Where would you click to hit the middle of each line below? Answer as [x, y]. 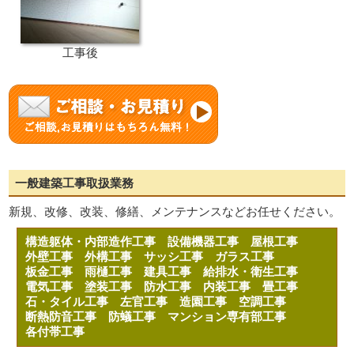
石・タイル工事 [73, 301]
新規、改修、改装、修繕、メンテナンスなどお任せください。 [175, 211]
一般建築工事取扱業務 [75, 183]
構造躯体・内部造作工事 [97, 241]
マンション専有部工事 [233, 316]
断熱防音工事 [67, 316]
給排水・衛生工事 [257, 271]
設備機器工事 [209, 241]
